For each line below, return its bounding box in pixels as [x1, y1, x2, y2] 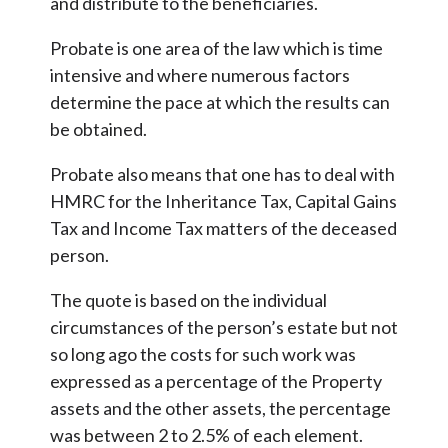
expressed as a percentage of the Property [50, 370, 382, 393]
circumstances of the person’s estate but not [50, 316, 398, 339]
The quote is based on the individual [50, 289, 327, 312]
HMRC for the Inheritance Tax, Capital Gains [50, 190, 397, 213]
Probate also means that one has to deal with [50, 163, 395, 186]
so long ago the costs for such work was [50, 343, 356, 366]
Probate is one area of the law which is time [50, 37, 383, 60]
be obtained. [50, 118, 147, 141]
